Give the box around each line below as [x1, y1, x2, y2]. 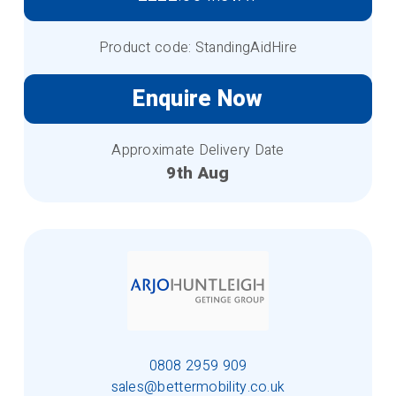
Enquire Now [133, 81, 263, 116]
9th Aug [166, 160, 230, 186]
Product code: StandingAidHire [98, 36, 298, 58]
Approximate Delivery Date [111, 139, 285, 161]
